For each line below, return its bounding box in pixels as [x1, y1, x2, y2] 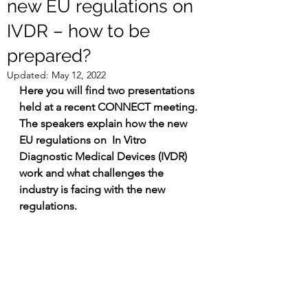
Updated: [7, 69, 52, 81]
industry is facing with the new [19, 183, 168, 196]
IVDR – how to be [7, 21, 150, 41]
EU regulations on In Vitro [19, 133, 149, 146]
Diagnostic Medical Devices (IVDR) [19, 150, 190, 163]
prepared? [7, 45, 91, 66]
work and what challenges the [19, 166, 166, 179]
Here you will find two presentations [19, 84, 197, 97]
